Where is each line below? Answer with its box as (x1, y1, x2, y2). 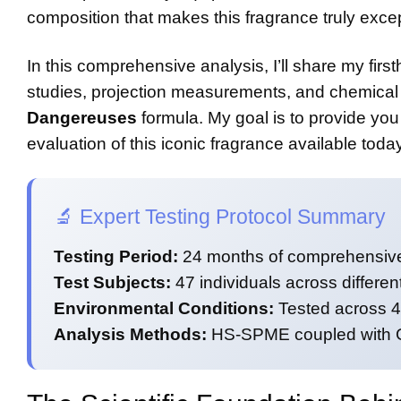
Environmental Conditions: (54, 299, 274, 319)
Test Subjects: (54, 273, 171, 293)
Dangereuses (27, 107, 137, 127)
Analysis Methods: (54, 325, 207, 345)
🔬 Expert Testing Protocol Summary (54, 204, 386, 228)
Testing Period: (54, 247, 178, 267)
